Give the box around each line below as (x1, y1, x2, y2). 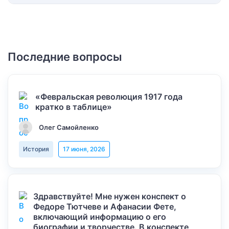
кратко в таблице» (35, 102, 112, 112)
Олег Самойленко (39, 123, 99, 131)
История (23, 145, 49, 153)
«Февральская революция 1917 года (35, 91, 183, 102)
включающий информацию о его (33, 212, 166, 222)
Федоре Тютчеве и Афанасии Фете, (33, 201, 176, 212)
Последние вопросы (8, 50, 122, 63)
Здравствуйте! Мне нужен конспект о (33, 191, 186, 201)
